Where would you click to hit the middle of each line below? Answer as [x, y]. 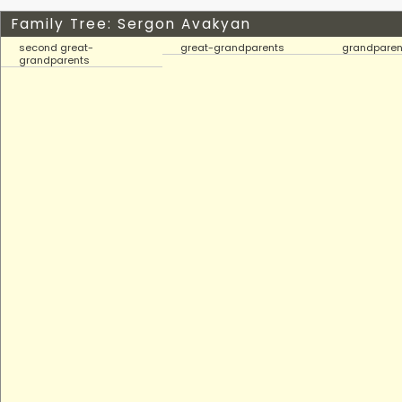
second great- [56, 48]
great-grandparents [232, 48]
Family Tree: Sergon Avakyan [131, 24]
